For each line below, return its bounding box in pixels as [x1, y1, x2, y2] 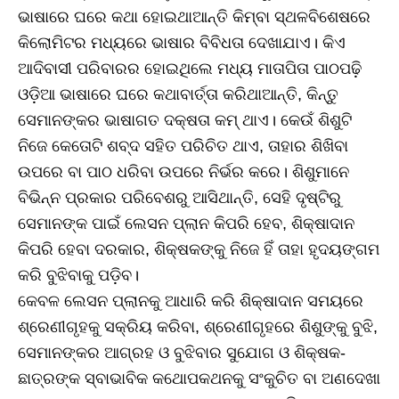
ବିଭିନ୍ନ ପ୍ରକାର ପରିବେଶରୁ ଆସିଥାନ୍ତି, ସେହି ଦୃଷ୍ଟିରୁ [18, 189, 341, 208]
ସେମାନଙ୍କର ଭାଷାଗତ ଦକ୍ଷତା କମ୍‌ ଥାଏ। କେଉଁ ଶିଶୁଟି [18, 111, 352, 130]
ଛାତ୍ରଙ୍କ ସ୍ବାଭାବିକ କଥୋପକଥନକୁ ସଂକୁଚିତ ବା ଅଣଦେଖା [18, 370, 380, 388]
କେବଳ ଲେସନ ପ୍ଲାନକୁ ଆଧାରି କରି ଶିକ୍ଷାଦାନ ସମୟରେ [18, 292, 363, 311]
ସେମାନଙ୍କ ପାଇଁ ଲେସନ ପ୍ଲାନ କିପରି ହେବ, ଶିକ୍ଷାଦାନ [18, 215, 354, 233]
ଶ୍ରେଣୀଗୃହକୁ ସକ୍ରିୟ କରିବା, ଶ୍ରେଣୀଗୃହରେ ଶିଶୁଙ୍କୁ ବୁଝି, [18, 318, 378, 337]
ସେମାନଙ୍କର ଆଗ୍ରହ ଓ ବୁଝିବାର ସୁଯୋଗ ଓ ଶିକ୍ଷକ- [18, 344, 346, 362]
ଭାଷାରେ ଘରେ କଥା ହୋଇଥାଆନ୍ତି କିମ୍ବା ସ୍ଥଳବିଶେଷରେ [18, 8, 370, 27]
